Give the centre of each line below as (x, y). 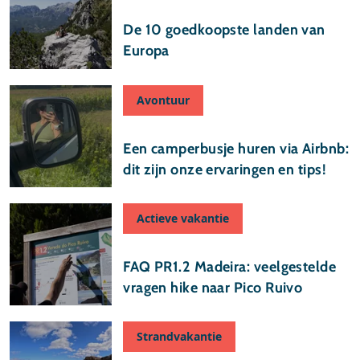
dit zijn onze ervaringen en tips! (225, 169)
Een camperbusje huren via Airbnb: (236, 148)
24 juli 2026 (153, 129)
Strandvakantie (180, 336)
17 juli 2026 (153, 247)
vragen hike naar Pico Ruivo (213, 287)
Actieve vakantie (183, 218)
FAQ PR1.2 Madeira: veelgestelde (230, 266)
